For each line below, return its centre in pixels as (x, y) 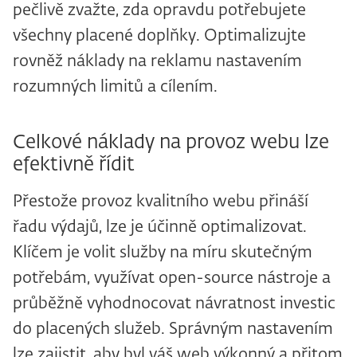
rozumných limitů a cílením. (115, 87)
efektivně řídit (74, 165)
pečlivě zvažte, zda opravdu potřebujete (159, 11)
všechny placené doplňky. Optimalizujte (159, 36)
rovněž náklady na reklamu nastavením (157, 62)
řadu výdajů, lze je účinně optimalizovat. (160, 228)
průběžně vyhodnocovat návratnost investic (174, 304)
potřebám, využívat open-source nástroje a (172, 279)
